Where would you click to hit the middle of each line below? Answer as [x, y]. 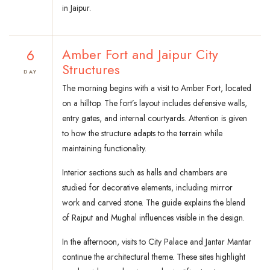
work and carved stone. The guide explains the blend [154, 203]
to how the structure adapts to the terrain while [142, 133]
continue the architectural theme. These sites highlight [154, 257]
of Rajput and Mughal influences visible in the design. [153, 218]
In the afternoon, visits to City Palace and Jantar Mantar [157, 242]
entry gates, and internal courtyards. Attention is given [155, 118]
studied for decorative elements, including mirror [147, 188]
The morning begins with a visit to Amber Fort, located [157, 88]
